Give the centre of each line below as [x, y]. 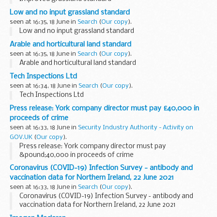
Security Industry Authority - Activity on [136, 127]
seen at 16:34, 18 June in [44, 86]
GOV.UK [21, 137]
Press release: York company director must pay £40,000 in [104, 108]
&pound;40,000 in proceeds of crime [77, 155]
